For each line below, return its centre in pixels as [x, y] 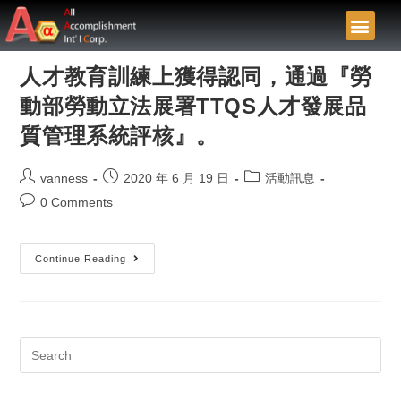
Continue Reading [81, 259]
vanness [64, 178]
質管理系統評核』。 [119, 136]
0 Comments [77, 202]
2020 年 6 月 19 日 [177, 178]
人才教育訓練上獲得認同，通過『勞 [196, 77]
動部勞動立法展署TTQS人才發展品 [193, 106]
